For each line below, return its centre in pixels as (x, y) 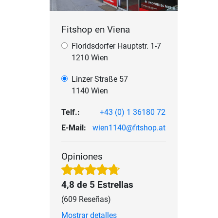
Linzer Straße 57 (100, 79)
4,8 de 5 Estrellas (97, 185)
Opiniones (82, 157)
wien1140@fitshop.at (129, 128)
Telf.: (71, 112)
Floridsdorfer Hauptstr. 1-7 (116, 46)
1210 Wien (90, 58)
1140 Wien (90, 91)
